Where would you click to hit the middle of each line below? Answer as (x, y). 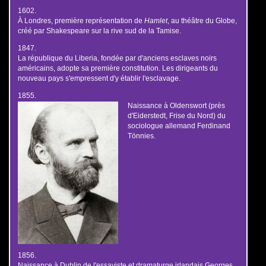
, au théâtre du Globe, (202, 20)
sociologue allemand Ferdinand (179, 125)
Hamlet (156, 20)
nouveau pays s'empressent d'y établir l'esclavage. (99, 78)
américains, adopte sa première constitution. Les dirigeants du (118, 68)
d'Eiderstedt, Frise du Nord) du (176, 115)
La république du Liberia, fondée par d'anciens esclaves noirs (117, 58)
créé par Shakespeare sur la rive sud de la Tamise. (99, 31)
